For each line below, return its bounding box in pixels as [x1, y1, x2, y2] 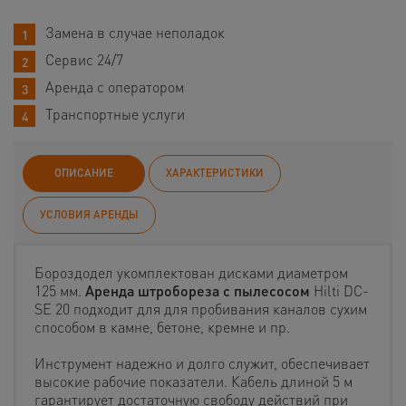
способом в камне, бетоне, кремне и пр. [34, 317, 290, 337]
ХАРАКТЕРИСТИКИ [166, 166, 264, 180]
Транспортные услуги [45, 104, 185, 124]
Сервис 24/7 [45, 50, 123, 70]
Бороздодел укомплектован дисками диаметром [34, 263, 348, 283]
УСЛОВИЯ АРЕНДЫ [40, 208, 139, 222]
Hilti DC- [310, 281, 369, 301]
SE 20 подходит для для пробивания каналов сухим [34, 299, 367, 319]
